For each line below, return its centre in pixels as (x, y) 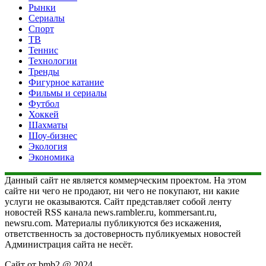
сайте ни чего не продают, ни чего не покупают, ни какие (122, 191)
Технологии (53, 61)
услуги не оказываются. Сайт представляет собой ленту (118, 201)
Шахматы (48, 125)
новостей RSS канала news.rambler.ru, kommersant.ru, (111, 212)
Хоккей (44, 114)
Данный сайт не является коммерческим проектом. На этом (126, 180)
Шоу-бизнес (53, 135)
